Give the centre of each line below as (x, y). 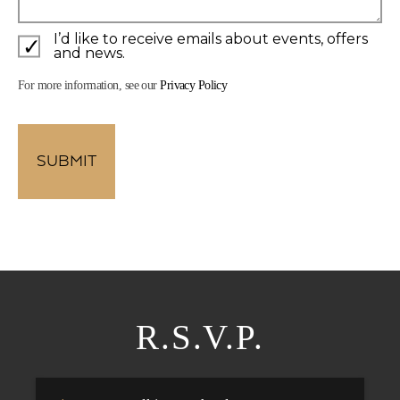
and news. (89, 54)
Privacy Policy (194, 86)
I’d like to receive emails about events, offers (211, 39)
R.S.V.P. (200, 337)
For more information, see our (89, 86)
